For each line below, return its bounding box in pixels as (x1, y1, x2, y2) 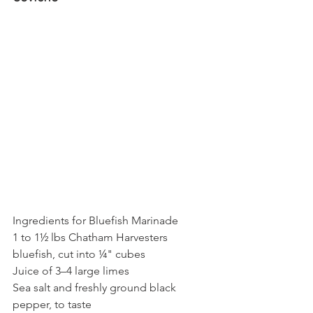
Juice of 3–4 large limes (13, 263, 129, 277)
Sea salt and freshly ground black (13, 280, 179, 294)
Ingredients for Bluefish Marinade (13, 213, 178, 227)
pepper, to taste (13, 297, 92, 311)
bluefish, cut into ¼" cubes (13, 247, 145, 261)
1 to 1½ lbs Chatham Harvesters (13, 230, 170, 244)
